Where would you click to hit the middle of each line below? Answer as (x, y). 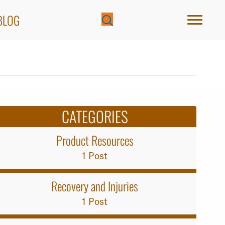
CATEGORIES (95, 116)
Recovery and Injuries (95, 186)
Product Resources (95, 140)
